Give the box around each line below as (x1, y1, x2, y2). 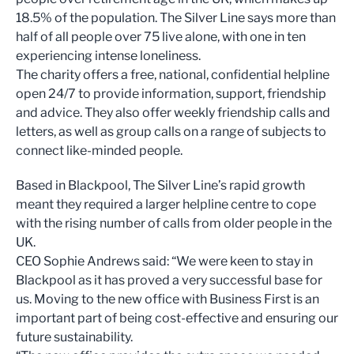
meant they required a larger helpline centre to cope (16, 197, 316, 212)
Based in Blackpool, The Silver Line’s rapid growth (16, 178, 305, 193)
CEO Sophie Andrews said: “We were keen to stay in (16, 254, 313, 269)
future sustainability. (16, 330, 133, 345)
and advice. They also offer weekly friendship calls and (16, 105, 330, 120)
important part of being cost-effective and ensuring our (16, 311, 338, 326)
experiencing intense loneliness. (16, 48, 201, 63)
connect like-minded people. (16, 143, 183, 158)
